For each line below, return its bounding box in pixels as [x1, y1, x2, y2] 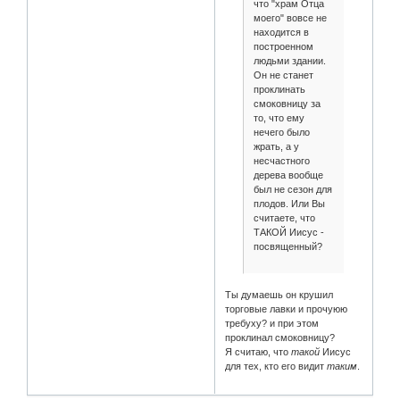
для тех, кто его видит [225, 361, 328, 372]
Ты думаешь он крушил [225, 289, 334, 301]
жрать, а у [253, 140, 299, 152]
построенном [253, 40, 313, 52]
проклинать [253, 83, 305, 95]
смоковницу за [253, 97, 321, 109]
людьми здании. [253, 54, 326, 66]
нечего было [253, 126, 310, 137]
